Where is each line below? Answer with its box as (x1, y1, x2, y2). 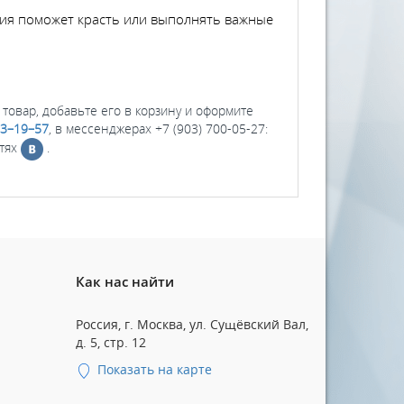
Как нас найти (75, 271, 174, 290)
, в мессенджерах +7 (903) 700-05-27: (49, 119, 268, 137)
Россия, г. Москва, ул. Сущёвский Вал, (75, 315, 308, 333)
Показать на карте (93, 360, 212, 378)
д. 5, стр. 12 (75, 333, 146, 351)
